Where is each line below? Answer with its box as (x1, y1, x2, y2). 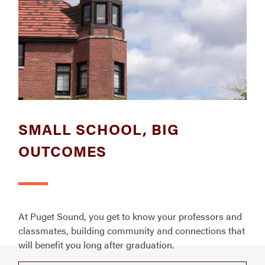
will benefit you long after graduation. (18, 237, 174, 251)
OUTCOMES (18, 140, 106, 161)
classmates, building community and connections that (18, 223, 245, 237)
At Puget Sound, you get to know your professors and (18, 209, 242, 223)
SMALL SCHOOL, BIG (18, 118, 179, 139)
